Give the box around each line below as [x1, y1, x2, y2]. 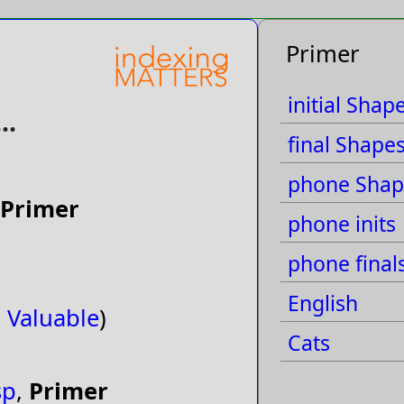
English [288, 289, 358, 317]
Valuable [7, 302, 99, 334]
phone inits [288, 209, 396, 238]
